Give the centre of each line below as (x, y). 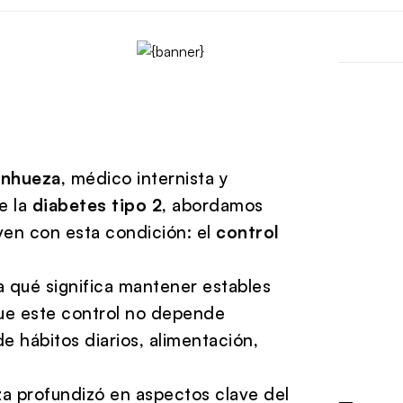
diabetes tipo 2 (97, 205)
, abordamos (213, 205)
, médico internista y (144, 178)
